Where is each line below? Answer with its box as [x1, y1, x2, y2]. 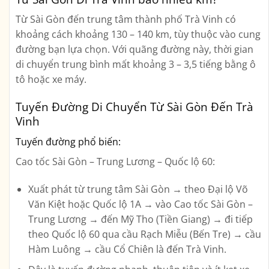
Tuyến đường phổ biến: [16, 134, 121, 148]
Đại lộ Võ [207, 182, 248, 196]
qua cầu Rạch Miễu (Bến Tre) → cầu [99, 227, 261, 241]
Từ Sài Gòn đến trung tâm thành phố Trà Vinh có [16, 13, 236, 26]
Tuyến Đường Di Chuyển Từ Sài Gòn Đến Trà [16, 98, 253, 115]
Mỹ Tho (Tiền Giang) [120, 212, 210, 226]
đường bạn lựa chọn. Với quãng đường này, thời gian [16, 43, 253, 56]
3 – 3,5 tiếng [169, 58, 222, 71]
